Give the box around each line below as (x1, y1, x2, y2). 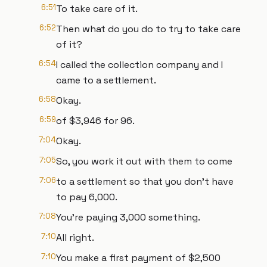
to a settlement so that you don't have (56, 175, 234, 188)
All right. (56, 231, 94, 244)
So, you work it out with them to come (56, 155, 232, 167)
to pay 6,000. (56, 191, 117, 203)
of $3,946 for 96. (56, 114, 135, 127)
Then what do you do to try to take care (56, 23, 241, 35)
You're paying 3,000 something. (56, 211, 200, 223)
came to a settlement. (56, 74, 156, 86)
